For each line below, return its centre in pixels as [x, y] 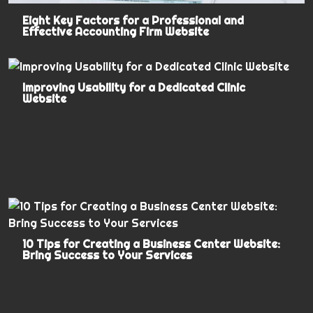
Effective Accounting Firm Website [116, 31]
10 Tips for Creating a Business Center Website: [152, 243]
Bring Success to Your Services [108, 255]
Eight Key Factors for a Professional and [133, 20]
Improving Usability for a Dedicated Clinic [134, 87]
